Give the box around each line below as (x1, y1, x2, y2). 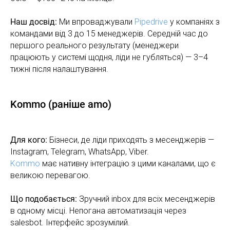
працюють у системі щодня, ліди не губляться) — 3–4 (10, 52, 208, 62)
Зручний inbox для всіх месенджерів (79, 194, 215, 204)
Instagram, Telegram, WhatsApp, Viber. (10, 146, 149, 157)
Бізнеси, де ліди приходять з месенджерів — (49, 135, 214, 145)
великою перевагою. (10, 170, 90, 180)
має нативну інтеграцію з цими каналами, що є (40, 158, 216, 168)
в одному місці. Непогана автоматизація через (10, 205, 186, 216)
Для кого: (10, 135, 49, 145)
